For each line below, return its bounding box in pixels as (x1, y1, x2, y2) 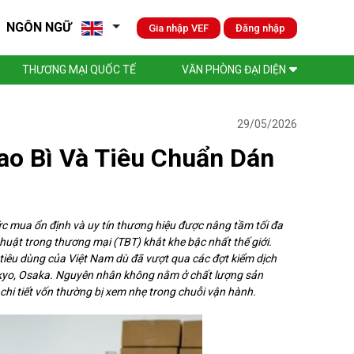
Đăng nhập (235, 21, 285, 34)
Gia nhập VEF (149, 21, 209, 34)
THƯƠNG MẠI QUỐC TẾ (22, 63, 136, 76)
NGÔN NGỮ (6, 20, 72, 35)
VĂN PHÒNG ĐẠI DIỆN (182, 63, 286, 76)
